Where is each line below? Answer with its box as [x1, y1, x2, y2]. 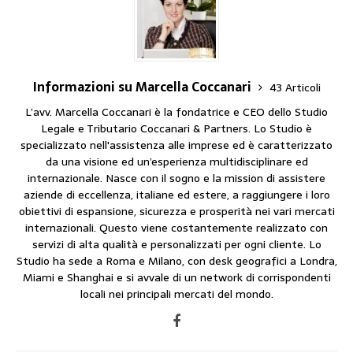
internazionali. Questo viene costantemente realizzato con [25, 218, 328, 236]
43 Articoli [269, 78, 321, 96]
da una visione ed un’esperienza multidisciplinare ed [45, 152, 308, 170]
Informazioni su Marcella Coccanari [32, 76, 255, 97]
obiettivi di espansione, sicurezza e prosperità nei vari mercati [18, 202, 335, 220]
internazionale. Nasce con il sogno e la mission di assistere [28, 169, 325, 187]
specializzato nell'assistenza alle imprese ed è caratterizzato [20, 136, 333, 154]
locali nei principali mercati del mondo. [80, 284, 273, 303]
